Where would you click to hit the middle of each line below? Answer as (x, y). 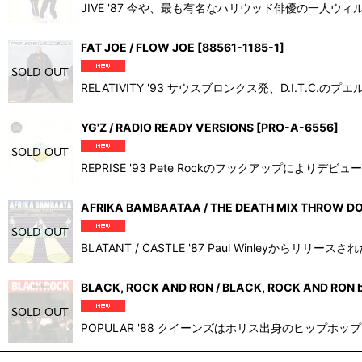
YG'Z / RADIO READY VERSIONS (167, 127)
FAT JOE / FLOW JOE (138, 47)
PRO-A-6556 (297, 127)
